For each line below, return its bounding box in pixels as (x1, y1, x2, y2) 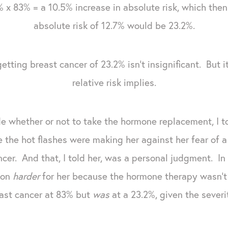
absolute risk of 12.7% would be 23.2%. (33, 18, 195, 32)
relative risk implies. (72, 75, 156, 89)
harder (12, 169, 40, 182)
